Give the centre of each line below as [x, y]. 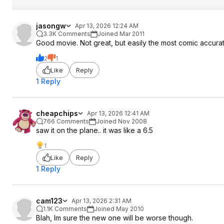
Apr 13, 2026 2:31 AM [101, 201]
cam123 [49, 201]
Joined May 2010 [119, 209]
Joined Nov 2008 [121, 121]
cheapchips [57, 113]
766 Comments [66, 121]
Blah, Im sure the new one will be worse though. [114, 218]
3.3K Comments [67, 34]
